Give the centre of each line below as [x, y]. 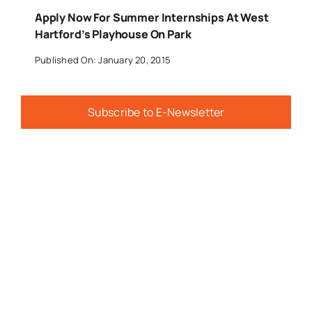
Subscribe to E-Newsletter [156, 112]
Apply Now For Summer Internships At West [151, 17]
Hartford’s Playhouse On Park [113, 34]
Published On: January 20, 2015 [103, 60]
